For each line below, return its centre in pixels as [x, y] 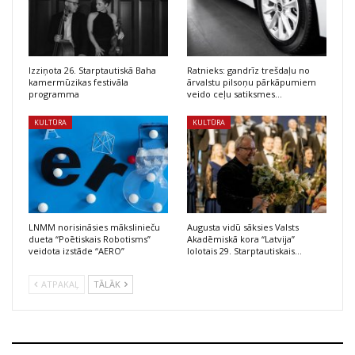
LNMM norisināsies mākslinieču [94, 227]
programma [54, 94]
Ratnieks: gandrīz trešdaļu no [248, 70]
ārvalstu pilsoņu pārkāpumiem [252, 82]
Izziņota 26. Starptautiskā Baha [92, 70]
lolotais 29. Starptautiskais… [244, 250]
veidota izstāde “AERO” [76, 250]
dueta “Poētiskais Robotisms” [90, 239]
